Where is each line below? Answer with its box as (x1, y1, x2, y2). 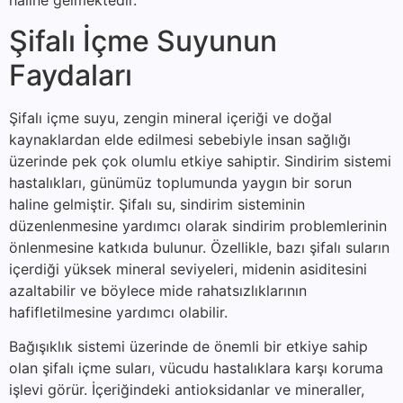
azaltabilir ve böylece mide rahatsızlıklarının (9, 281, 307, 300)
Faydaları (9, 57, 132, 93)
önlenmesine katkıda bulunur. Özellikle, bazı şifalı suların (9, 237, 390, 256)
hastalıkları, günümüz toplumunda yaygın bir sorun (9, 173, 352, 192)
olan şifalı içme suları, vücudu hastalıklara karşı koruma (9, 359, 383, 378)
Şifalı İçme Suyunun (9, 22, 277, 58)
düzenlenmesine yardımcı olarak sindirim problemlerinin (9, 216, 387, 235)
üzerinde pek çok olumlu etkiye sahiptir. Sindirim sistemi (9, 151, 391, 170)
